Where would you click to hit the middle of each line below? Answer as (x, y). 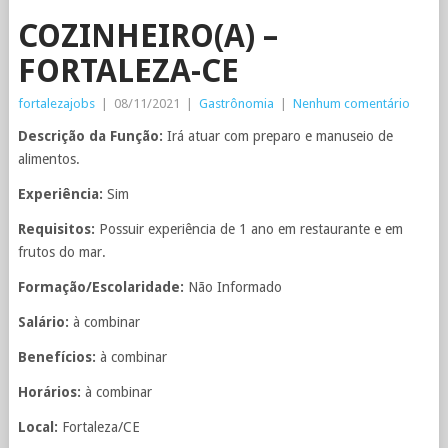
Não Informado (234, 287)
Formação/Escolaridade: (102, 287)
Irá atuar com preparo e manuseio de (279, 136)
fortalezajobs (56, 103)
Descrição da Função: (92, 136)
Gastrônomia (236, 103)
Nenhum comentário (351, 103)
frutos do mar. (61, 252)
